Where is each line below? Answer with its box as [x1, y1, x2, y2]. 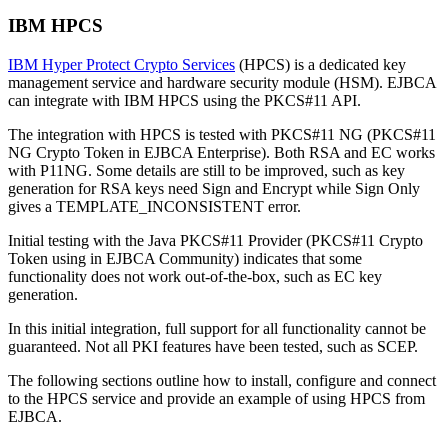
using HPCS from [312, 389, 425, 407]
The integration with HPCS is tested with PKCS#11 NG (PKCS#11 [8, 125, 436, 143]
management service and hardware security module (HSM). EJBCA [8, 73, 436, 91]
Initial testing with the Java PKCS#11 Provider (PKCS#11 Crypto [8, 231, 423, 249]
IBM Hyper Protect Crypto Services [8, 55, 235, 73]
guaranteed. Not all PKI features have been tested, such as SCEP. [8, 337, 418, 355]
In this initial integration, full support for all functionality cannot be [8, 319, 426, 337]
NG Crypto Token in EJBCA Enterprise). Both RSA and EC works [8, 143, 435, 161]
